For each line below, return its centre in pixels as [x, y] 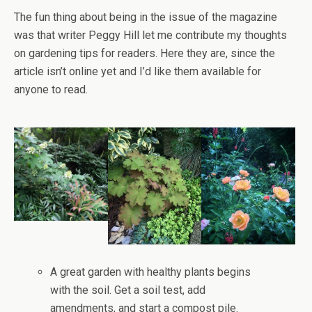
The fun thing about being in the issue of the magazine [146, 17]
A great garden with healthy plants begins [151, 272]
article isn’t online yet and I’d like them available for [138, 71]
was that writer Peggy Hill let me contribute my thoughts [150, 35]
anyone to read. [51, 89]
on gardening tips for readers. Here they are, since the [145, 53]
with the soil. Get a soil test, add [128, 290]
